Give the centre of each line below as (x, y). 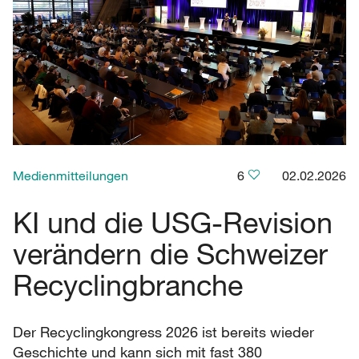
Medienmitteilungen (71, 175)
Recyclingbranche (128, 284)
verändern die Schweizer (170, 253)
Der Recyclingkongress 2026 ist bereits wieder (163, 331)
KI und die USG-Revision (173, 222)
